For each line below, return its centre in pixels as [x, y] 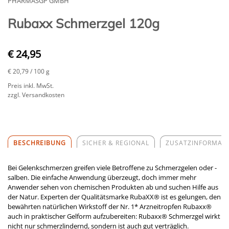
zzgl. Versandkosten [36, 95]
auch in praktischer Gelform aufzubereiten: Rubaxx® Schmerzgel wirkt [114, 216]
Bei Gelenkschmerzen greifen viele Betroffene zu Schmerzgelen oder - [112, 168]
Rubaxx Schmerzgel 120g [84, 23]
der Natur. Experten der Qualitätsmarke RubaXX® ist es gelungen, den [114, 197]
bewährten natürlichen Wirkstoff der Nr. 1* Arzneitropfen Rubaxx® [110, 207]
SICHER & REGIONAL [116, 143]
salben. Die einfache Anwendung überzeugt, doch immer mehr [102, 177]
